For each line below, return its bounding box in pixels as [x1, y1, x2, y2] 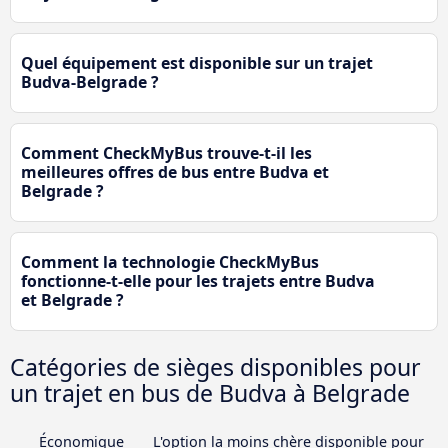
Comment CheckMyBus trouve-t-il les [21, 142, 312, 165]
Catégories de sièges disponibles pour [10, 351, 421, 384]
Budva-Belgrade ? [21, 71, 159, 94]
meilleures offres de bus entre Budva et [21, 161, 329, 184]
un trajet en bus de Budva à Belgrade [10, 377, 410, 410]
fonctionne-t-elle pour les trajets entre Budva [21, 270, 375, 293]
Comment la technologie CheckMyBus [21, 251, 319, 274]
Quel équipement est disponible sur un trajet [21, 52, 373, 75]
